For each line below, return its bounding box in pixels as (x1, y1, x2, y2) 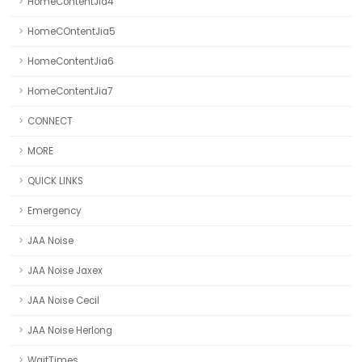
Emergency (27, 204, 82, 217)
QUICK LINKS (27, 175, 83, 187)
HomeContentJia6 (27, 55, 114, 68)
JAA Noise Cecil (27, 294, 99, 307)
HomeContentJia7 (27, 85, 112, 98)
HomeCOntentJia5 (27, 25, 116, 38)
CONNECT (27, 115, 73, 128)
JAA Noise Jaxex (27, 264, 103, 277)
